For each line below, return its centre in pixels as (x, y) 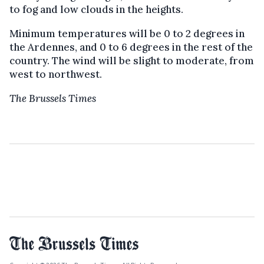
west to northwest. (56, 74)
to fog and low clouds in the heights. (96, 9)
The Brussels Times (53, 98)
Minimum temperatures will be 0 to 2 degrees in (127, 33)
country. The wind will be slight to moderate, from (132, 60)
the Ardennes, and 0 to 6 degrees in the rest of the (131, 47)
